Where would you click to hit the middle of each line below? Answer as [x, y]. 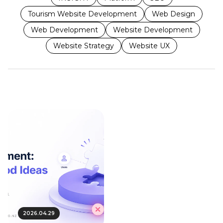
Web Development [64, 30]
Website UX [149, 46]
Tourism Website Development [82, 14]
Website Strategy [84, 46]
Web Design [173, 14]
